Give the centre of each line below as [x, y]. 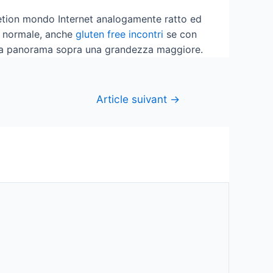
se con [180, 34]
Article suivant [133, 99]
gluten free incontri [119, 34]
